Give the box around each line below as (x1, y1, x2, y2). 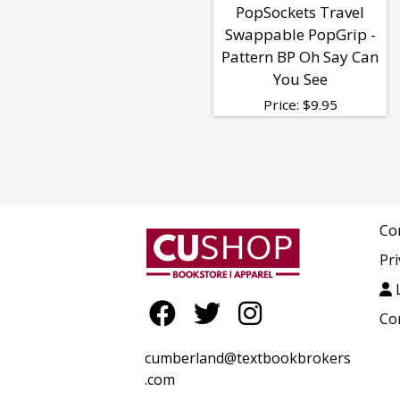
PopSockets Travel (236, 2, 364, 23)
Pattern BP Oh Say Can (221, 46, 379, 68)
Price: (262, 96, 303, 114)
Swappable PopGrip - (224, 24, 376, 46)
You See (272, 69, 328, 90)
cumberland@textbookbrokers (145, 347, 351, 368)
